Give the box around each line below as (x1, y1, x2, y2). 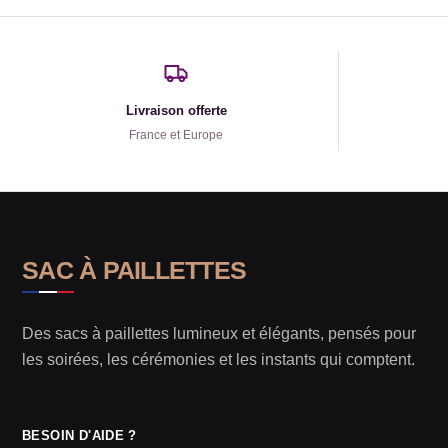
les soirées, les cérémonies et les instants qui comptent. (22, 351, 415, 368)
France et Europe (129, 128, 224, 142)
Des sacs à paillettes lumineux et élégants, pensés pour (22, 325, 416, 342)
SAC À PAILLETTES (22, 256, 246, 284)
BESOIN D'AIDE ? (22, 428, 137, 443)
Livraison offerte (125, 103, 227, 118)
